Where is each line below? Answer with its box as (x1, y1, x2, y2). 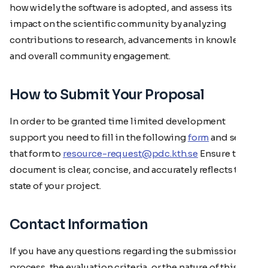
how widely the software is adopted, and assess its (10, 1, 232, 13)
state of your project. (10, 179, 101, 191)
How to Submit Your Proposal (10, 86, 205, 103)
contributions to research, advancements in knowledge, (10, 33, 258, 45)
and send (209, 131, 252, 143)
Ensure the (198, 147, 247, 159)
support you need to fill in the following (10, 131, 188, 143)
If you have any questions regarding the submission (10, 245, 239, 257)
